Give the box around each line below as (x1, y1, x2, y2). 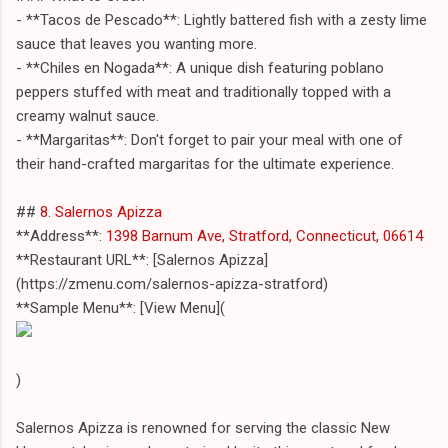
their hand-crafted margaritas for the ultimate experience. (16, 154, 394, 173)
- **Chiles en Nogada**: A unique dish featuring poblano (16, 58, 384, 77)
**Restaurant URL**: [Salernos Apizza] (16, 250, 268, 269)
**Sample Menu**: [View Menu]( (16, 298, 225, 317)
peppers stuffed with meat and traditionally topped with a (16, 82, 391, 101)
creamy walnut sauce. (16, 106, 159, 125)
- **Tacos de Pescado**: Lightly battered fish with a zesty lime (16, 10, 427, 29)
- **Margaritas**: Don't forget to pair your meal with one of (16, 130, 403, 149)
